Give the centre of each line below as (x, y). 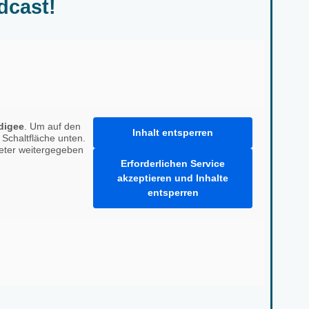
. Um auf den (52, 127)
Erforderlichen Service (173, 164)
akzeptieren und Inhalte (173, 178)
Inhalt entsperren (173, 133)
